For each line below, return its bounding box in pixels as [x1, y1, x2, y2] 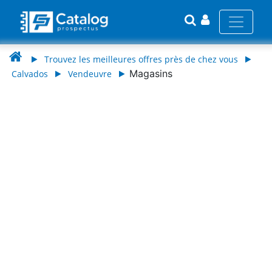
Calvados [12, 67, 48, 80]
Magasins [129, 67, 172, 80]
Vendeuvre [68, 67, 112, 80]
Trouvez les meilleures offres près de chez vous [44, 53, 238, 65]
